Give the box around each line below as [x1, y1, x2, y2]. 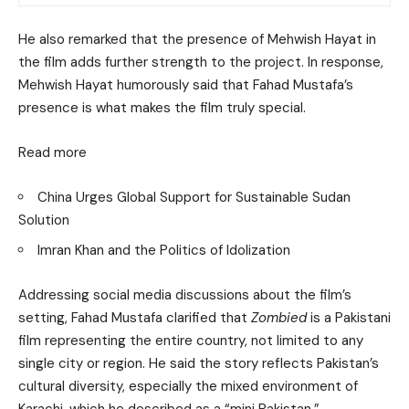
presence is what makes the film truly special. [18, 99, 306, 118]
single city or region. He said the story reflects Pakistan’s [18, 354, 379, 373]
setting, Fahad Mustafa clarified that [18, 309, 251, 328]
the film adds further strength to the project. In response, [18, 53, 383, 72]
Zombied [251, 309, 307, 328]
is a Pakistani [307, 309, 391, 328]
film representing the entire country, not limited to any [18, 331, 363, 351]
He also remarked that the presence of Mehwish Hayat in [18, 30, 376, 49]
